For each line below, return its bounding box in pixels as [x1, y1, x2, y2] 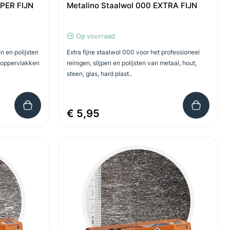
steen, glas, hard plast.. [66, 70, 132, 78]
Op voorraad [75, 32, 115, 40]
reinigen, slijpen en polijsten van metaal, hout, [66, 59, 197, 67]
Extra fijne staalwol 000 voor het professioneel [66, 48, 200, 56]
